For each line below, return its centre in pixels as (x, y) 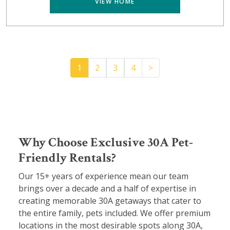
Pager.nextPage (183, 67)
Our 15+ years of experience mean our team (103, 176)
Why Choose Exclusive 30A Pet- (106, 142)
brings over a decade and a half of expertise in (107, 188)
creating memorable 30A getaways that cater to (110, 200)
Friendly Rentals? (67, 158)
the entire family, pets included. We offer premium (114, 213)
